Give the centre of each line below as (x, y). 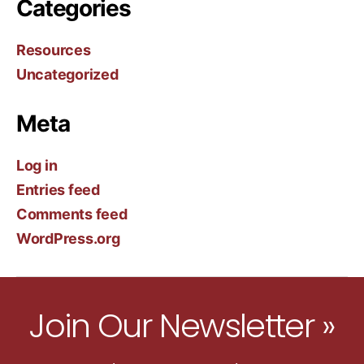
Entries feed (58, 190)
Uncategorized (67, 74)
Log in (37, 165)
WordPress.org (68, 238)
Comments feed (72, 214)
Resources (54, 50)
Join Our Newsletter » (182, 326)
